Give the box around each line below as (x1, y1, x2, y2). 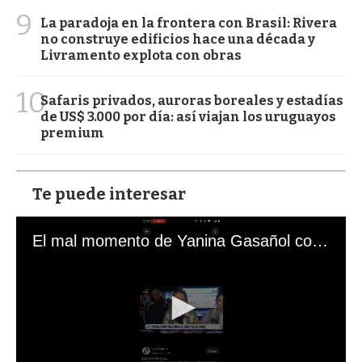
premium (40, 124, 104, 141)
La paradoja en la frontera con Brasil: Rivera (40, 15, 337, 31)
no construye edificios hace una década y (40, 31, 315, 47)
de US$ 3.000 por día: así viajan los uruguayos (40, 108, 336, 124)
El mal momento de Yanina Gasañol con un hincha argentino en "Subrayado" (312, 231, 328, 250)
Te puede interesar (32, 183, 186, 204)
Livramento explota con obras (40, 47, 242, 63)
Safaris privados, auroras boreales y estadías (40, 92, 343, 108)
